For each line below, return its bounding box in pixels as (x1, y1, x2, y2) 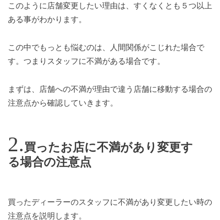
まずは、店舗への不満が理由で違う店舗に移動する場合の (8, 84, 212, 93)
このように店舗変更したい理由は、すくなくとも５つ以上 (8, 1, 212, 10)
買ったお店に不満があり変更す (24, 140, 193, 154)
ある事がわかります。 (8, 15, 86, 24)
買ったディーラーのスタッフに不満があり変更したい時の (8, 197, 212, 206)
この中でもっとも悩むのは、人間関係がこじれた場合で (8, 43, 204, 52)
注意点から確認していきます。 (8, 98, 118, 107)
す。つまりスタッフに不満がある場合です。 (8, 56, 165, 65)
